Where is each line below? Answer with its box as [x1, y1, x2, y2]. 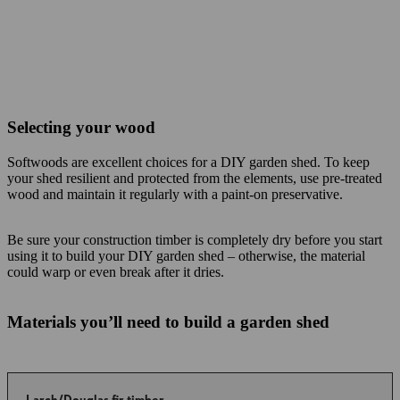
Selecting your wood [7, 118, 155, 137]
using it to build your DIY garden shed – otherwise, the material [7, 248, 365, 263]
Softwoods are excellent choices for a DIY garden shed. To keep [7, 154, 370, 170]
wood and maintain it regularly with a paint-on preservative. [7, 187, 343, 202]
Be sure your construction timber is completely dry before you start [7, 232, 382, 247]
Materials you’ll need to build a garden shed [7, 312, 329, 331]
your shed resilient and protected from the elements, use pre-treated [7, 171, 382, 186]
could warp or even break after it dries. [7, 264, 224, 279]
